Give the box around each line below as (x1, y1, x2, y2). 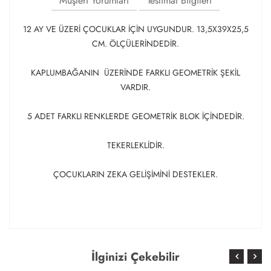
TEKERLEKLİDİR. (106, 139, 165, 151)
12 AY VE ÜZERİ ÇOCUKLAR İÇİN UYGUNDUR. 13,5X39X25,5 (22, 23, 249, 35)
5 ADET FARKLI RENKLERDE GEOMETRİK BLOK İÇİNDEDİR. (27, 110, 244, 122)
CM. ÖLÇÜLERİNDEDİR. (92, 38, 179, 50)
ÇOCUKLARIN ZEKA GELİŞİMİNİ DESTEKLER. (53, 168, 218, 180)
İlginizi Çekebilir (91, 249, 180, 265)
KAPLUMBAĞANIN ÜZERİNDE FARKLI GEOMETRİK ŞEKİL (31, 67, 240, 79)
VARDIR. (120, 81, 151, 93)
